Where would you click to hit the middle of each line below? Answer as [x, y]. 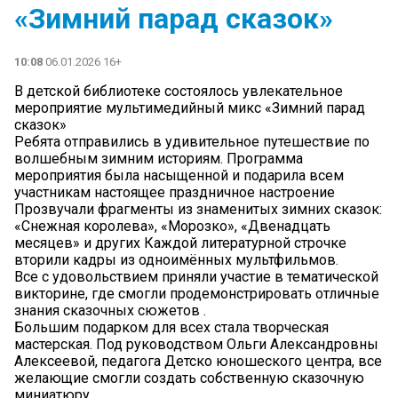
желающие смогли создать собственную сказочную [189, 378]
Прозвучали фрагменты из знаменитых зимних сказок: [198, 210]
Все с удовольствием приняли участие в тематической [196, 277]
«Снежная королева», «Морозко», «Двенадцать [172, 227]
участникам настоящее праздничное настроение [175, 193]
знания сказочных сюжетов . [110, 311]
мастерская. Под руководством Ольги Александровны [196, 345]
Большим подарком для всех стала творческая [171, 328]
